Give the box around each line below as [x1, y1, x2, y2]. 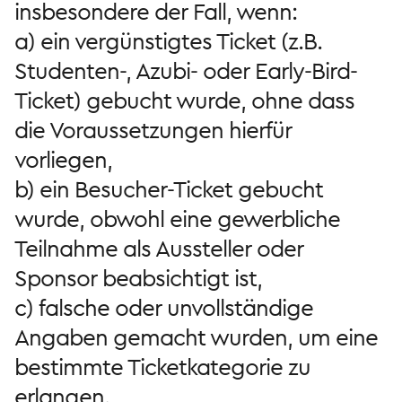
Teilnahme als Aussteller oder [14, 232, 303, 266]
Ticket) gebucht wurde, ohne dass [14, 84, 354, 118]
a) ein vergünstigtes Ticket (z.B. [14, 25, 322, 58]
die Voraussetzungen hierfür [14, 114, 292, 147]
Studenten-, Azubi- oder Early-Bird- [14, 55, 357, 88]
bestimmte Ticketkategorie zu [14, 351, 310, 384]
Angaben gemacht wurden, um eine [14, 321, 378, 354]
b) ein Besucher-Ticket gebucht [14, 173, 323, 206]
